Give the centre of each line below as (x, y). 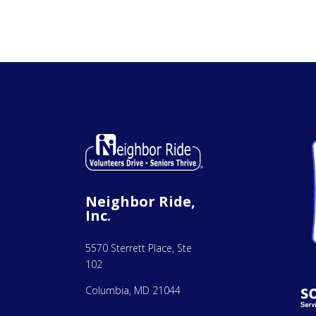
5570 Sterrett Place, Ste (138, 248)
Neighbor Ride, (140, 202)
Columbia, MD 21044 (133, 291)
